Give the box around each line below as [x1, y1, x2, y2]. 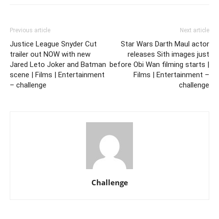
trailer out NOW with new [10, 50, 90, 59]
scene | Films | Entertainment [10, 70, 105, 80]
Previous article [10, 27, 50, 34]
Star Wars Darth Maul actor [121, 40, 209, 49]
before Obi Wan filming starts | [109, 60, 209, 69]
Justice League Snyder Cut [10, 40, 97, 49]
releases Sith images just [128, 50, 209, 59]
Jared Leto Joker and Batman [10, 60, 106, 69]
